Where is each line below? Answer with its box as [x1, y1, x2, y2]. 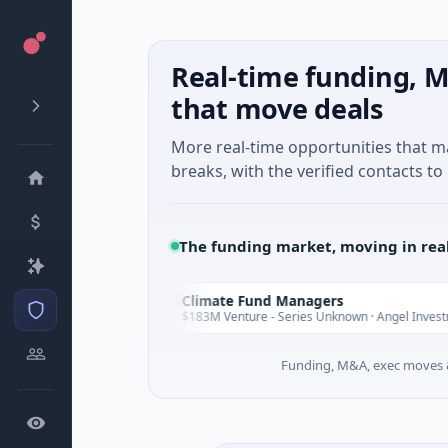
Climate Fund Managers [128, 291, 291, 310]
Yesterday [7, 300, 61, 315]
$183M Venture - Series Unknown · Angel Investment [128, 307, 422, 325]
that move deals [171, 90, 383, 127]
